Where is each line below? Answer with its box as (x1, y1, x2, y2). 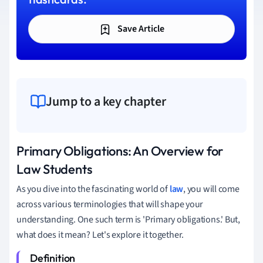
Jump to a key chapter (46, 92, 166, 111)
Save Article (116, 22, 164, 35)
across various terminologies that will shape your (16, 197, 204, 211)
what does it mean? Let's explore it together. (16, 228, 184, 241)
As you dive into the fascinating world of (16, 182, 170, 195)
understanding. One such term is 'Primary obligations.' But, (16, 213, 241, 226)
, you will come (183, 182, 240, 195)
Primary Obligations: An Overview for (16, 142, 224, 159)
